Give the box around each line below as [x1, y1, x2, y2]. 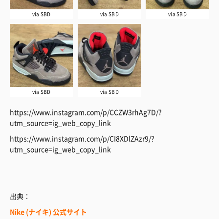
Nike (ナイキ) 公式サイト [10, 207, 87, 217]
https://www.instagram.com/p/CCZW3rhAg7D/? [10, 107, 162, 117]
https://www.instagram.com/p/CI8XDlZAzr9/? [10, 133, 154, 144]
